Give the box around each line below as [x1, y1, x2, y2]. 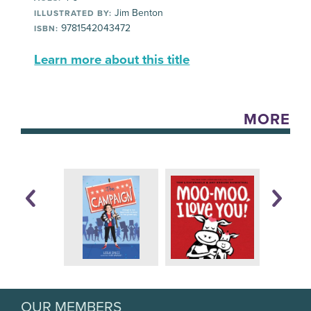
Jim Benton [112, 7, 164, 19]
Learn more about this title [34, 52, 190, 68]
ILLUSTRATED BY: [34, 8, 112, 19]
